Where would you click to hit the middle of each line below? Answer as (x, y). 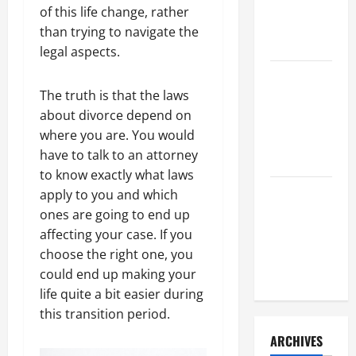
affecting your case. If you (116, 234)
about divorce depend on (116, 115)
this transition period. (105, 313)
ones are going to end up (115, 214)
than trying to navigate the (119, 31)
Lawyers (290, 274)
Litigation (294, 22)
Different (293, 234)
